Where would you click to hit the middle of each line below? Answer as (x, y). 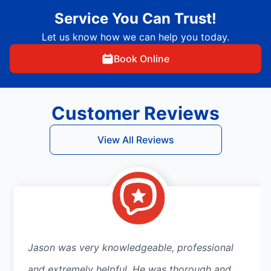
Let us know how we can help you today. (135, 37)
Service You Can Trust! (135, 19)
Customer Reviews (135, 113)
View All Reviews (135, 140)
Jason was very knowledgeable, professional (131, 248)
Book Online (142, 59)
